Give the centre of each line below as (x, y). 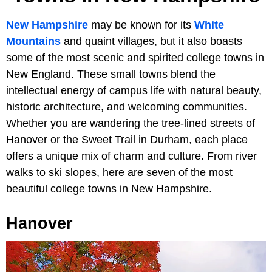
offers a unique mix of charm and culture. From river (131, 156)
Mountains (33, 41)
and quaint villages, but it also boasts (151, 41)
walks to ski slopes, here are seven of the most (119, 172)
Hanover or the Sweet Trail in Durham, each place (127, 139)
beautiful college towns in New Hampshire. (109, 189)
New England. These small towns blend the (111, 74)
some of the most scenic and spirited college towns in (135, 57)
